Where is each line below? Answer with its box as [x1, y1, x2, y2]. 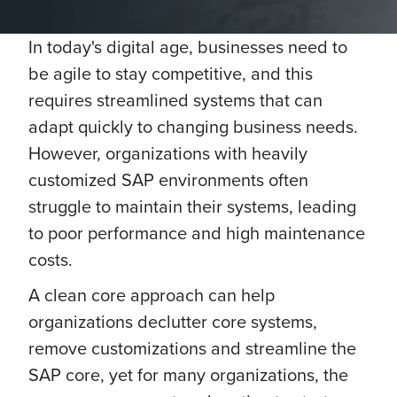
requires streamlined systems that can [28, 87, 323, 113]
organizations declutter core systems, [28, 308, 317, 334]
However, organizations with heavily [28, 140, 307, 166]
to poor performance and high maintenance [28, 220, 365, 245]
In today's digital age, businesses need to [28, 34, 347, 59]
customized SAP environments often [28, 167, 308, 192]
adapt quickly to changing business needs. [28, 113, 358, 139]
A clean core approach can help [28, 282, 275, 307]
